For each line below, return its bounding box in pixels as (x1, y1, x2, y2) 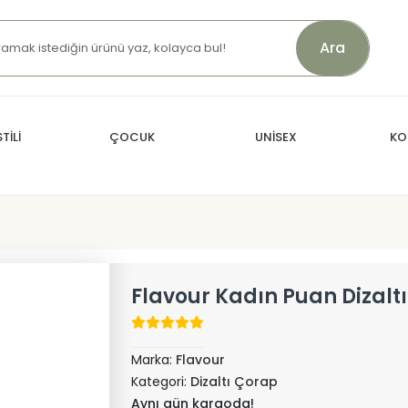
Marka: (130, 351, 176, 369)
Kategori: (130, 372, 190, 391)
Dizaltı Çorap (189, 372, 278, 391)
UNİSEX (254, 128, 297, 146)
